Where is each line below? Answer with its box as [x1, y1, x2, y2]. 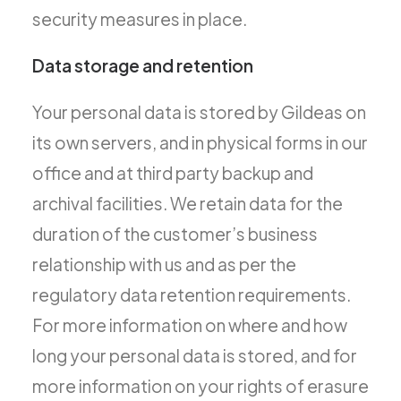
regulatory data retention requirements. [32, 284, 351, 305]
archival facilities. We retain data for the [32, 192, 343, 214]
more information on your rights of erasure [32, 375, 369, 397]
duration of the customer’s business [32, 223, 318, 244]
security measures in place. [32, 8, 247, 30]
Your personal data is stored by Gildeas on [32, 101, 366, 123]
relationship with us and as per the [32, 253, 296, 275]
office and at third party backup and [32, 162, 313, 183]
